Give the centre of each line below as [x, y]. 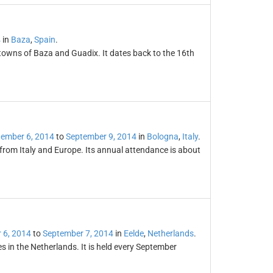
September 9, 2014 [101, 136]
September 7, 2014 [78, 233]
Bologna [162, 136]
